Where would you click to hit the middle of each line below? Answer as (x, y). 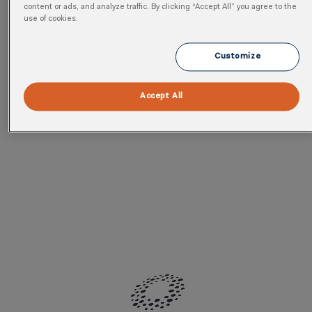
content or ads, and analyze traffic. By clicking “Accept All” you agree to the (160, 7)
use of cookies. (50, 19)
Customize (238, 57)
